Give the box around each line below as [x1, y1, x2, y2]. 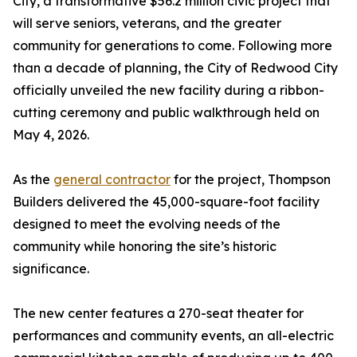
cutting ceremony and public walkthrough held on [13, 104, 320, 120]
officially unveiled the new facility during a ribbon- [13, 82, 324, 98]
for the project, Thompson [171, 171, 331, 187]
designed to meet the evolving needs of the [13, 216, 280, 232]
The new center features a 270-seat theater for [13, 305, 304, 321]
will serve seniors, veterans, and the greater [13, 15, 281, 31]
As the [13, 171, 53, 187]
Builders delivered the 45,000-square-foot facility [13, 194, 320, 210]
